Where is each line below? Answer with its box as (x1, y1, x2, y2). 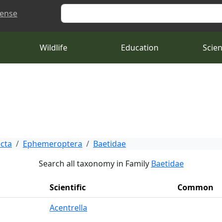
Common (177, 182, 214, 193)
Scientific (50, 182, 86, 193)
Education (121, 42, 159, 53)
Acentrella (50, 202, 87, 213)
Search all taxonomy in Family (38, 158, 151, 169)
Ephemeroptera (23, 138, 82, 149)
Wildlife (39, 42, 67, 53)
